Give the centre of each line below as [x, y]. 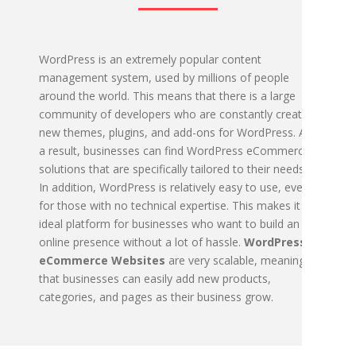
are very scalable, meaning [235, 260]
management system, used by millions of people [164, 77]
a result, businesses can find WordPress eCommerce [174, 151]
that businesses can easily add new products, [155, 279]
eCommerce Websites [102, 260]
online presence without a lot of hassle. [141, 242]
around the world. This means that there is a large [167, 96]
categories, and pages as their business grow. [156, 297]
